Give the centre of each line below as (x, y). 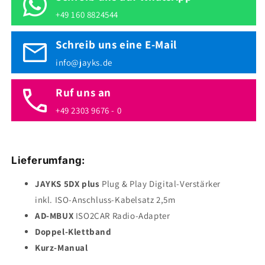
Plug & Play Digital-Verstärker (160, 184)
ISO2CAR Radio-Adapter (122, 216)
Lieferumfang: (48, 161)
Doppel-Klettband (73, 232)
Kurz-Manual (62, 248)
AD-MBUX (54, 216)
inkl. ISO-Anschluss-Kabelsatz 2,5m (105, 200)
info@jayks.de (84, 63)
